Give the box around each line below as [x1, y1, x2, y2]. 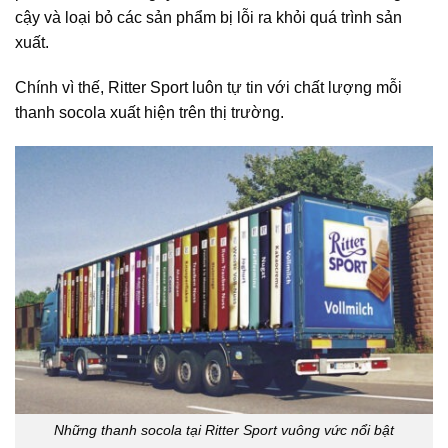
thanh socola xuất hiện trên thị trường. [15, 104, 284, 122]
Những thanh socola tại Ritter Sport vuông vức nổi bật [54, 422, 394, 439]
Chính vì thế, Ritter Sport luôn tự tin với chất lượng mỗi [15, 79, 402, 97]
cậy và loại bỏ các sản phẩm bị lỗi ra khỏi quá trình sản [15, 8, 402, 26]
